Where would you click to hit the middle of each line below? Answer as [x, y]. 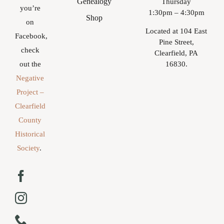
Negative [30, 78]
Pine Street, [176, 42]
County [30, 120]
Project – [30, 92]
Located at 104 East [176, 31]
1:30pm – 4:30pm [176, 12]
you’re [30, 8]
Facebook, [31, 36]
